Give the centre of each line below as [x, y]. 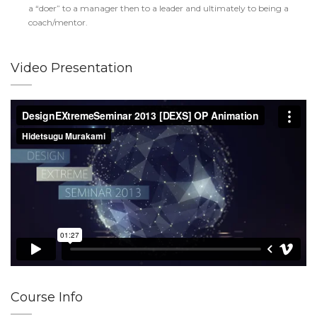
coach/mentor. [58, 22]
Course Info [47, 297]
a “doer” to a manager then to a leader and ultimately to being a [158, 8]
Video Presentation [72, 68]
